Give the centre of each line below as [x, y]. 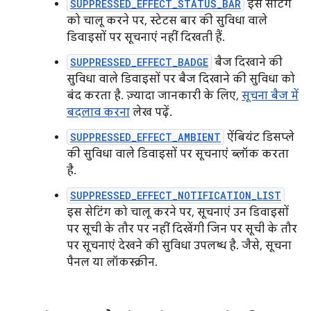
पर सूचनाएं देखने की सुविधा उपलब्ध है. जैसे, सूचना [179, 246]
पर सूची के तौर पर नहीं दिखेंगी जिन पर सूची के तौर [182, 229]
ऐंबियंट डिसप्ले [259, 138]
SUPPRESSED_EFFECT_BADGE [139, 62]
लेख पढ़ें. [151, 113]
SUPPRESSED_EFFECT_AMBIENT [145, 137]
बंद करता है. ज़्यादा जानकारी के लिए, [154, 96]
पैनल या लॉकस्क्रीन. [112, 263]
